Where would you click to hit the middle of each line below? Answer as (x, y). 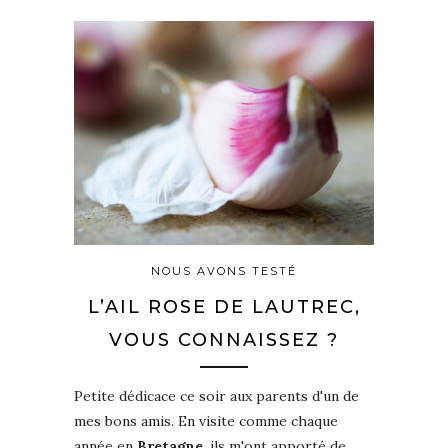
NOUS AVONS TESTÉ (224, 271)
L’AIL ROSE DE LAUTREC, (224, 307)
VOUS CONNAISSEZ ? (224, 340)
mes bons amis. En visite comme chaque (206, 421)
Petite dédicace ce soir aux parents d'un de (216, 396)
